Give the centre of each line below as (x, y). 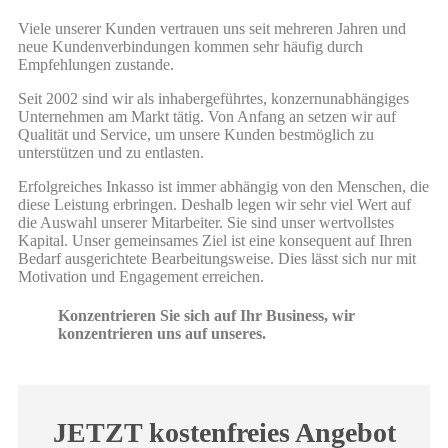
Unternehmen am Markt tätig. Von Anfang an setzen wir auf (207, 117)
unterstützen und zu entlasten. (111, 153)
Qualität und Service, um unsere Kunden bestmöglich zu (196, 135)
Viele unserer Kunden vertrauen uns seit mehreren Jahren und (212, 29)
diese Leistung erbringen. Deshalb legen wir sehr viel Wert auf (214, 205)
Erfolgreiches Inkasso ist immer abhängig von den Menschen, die (223, 187)
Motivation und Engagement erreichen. (141, 277)
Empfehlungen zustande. (96, 65)
